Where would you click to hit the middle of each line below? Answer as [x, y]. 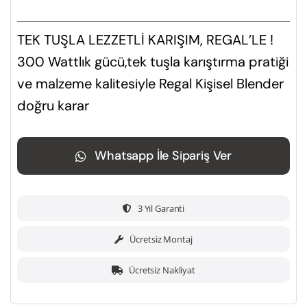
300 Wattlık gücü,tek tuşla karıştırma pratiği [152, 62]
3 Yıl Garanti [161, 209]
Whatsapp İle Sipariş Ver [163, 156]
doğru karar [53, 106]
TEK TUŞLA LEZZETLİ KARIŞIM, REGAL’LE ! [145, 40]
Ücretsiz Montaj [161, 240]
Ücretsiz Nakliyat [162, 270]
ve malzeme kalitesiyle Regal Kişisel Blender [150, 84]
